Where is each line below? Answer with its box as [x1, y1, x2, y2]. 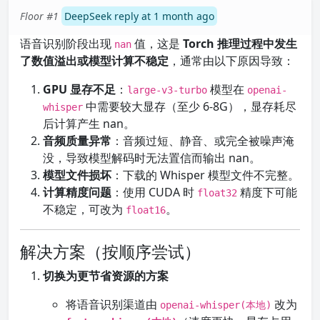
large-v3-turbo [127, 84, 207, 96]
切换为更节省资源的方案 [43, 268, 169, 284]
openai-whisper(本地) [160, 299, 271, 311]
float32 [197, 187, 237, 199]
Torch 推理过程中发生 [183, 36, 297, 51]
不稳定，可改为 [43, 201, 126, 217]
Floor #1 [20, 9, 59, 23]
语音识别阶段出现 [20, 36, 114, 51]
